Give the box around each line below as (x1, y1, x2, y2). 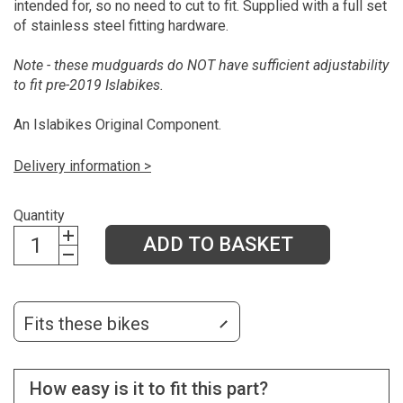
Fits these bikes (23, 312, 149, 335)
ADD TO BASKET (142, 232, 293, 255)
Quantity (13, 206, 65, 224)
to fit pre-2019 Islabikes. (13, 76, 164, 94)
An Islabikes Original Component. (13, 116, 221, 134)
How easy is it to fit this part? (29, 378, 268, 400)
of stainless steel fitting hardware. (13, 16, 228, 34)
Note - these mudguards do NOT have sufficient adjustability (13, 56, 389, 74)
